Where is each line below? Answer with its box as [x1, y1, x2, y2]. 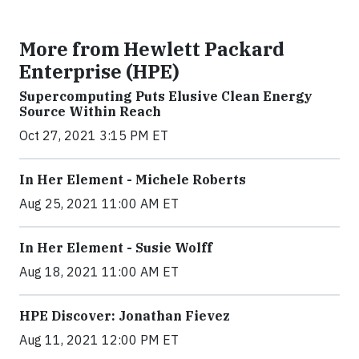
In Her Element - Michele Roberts [19, 171, 246, 188]
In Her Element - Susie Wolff [19, 240, 212, 256]
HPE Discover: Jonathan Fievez [19, 308, 230, 324]
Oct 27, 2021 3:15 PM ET [19, 127, 168, 143]
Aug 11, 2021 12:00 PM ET [19, 332, 179, 348]
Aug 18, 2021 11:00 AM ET [19, 264, 179, 280]
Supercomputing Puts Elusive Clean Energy [19, 88, 313, 104]
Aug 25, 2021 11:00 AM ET [19, 196, 179, 212]
